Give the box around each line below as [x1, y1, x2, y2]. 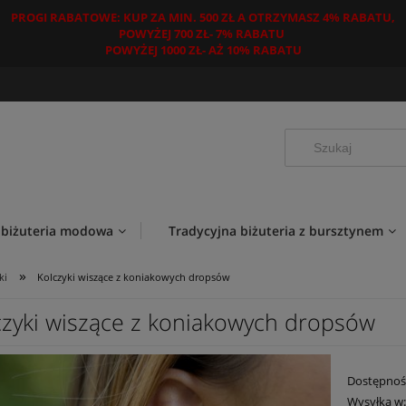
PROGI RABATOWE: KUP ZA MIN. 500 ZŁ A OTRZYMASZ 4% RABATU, [11, 9, 395, 25]
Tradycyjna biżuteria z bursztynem [169, 222, 383, 239]
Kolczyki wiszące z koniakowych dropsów [37, 270, 231, 284]
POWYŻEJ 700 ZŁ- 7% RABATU [119, 25, 287, 42]
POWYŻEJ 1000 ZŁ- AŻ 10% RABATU [104, 42, 302, 58]
